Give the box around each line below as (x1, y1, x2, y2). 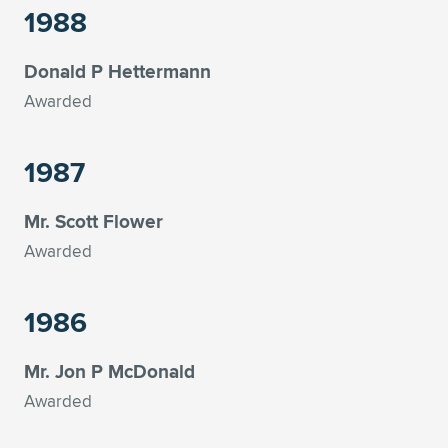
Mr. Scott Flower (24, 207, 163, 235)
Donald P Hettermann (24, 57, 211, 85)
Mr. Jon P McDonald (24, 357, 195, 385)
